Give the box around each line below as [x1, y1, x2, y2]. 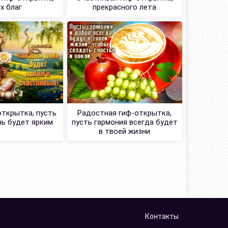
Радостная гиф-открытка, [77, 108, 172, 118]
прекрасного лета [93, 2, 157, 12]
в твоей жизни [99, 127, 151, 136]
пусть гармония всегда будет [71, 118, 178, 127]
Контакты [145, 212, 179, 221]
